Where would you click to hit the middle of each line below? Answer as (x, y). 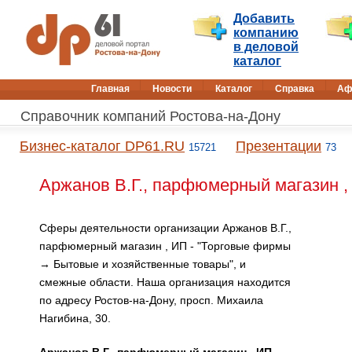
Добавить (264, 18)
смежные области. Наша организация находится (165, 282)
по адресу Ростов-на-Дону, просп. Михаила (151, 300)
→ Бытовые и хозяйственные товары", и (143, 264)
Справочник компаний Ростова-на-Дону (150, 116)
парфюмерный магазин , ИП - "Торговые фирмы (165, 246)
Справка (295, 89)
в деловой (266, 47)
